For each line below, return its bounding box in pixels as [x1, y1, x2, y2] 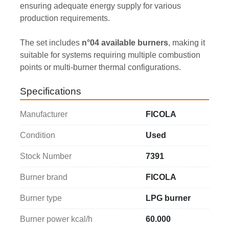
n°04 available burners [82, 38, 168, 48]
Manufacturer [20, 110, 67, 119]
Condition [20, 131, 55, 140]
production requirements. [20, 14, 110, 23]
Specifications [20, 86, 81, 97]
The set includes [20, 38, 82, 48]
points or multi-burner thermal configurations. [20, 63, 181, 72]
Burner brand [20, 173, 67, 182]
